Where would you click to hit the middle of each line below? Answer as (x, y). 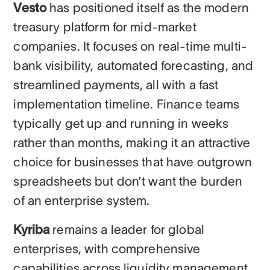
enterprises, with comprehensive (107, 248)
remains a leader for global (127, 229)
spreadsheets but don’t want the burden (128, 181)
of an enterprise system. (82, 200)
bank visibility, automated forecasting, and (133, 65)
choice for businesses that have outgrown (133, 162)
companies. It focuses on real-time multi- (130, 46)
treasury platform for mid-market (105, 27)
